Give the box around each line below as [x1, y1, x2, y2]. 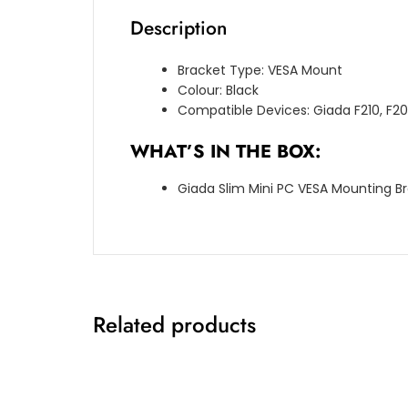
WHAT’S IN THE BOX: [130, 138, 321, 165]
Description [130, 15, 227, 42]
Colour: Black [178, 81, 260, 99]
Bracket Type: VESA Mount [178, 61, 343, 79]
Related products [93, 309, 256, 341]
